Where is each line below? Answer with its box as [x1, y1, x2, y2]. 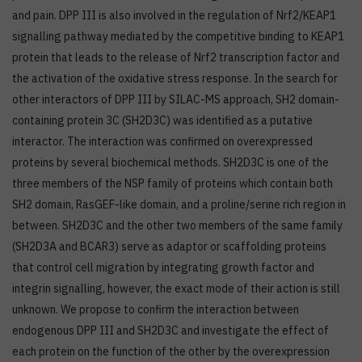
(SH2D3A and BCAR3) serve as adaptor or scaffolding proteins [12, 239, 326, 255]
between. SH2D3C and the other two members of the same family [12, 218, 343, 234]
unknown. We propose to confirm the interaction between [12, 302, 299, 318]
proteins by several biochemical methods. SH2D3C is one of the [12, 155, 329, 170]
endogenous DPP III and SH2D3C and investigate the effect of [12, 323, 329, 339]
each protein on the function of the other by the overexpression [12, 344, 330, 360]
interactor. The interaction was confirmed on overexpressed [12, 134, 313, 149]
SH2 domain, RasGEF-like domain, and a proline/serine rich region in [12, 197, 346, 213]
